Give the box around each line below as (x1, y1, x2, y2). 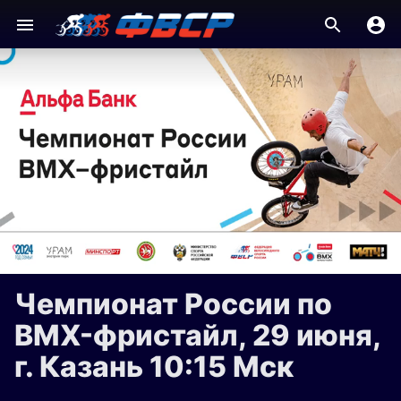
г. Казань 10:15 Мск (14, 349, 294, 384)
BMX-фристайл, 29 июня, (14, 318, 380, 353)
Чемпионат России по (14, 286, 332, 321)
